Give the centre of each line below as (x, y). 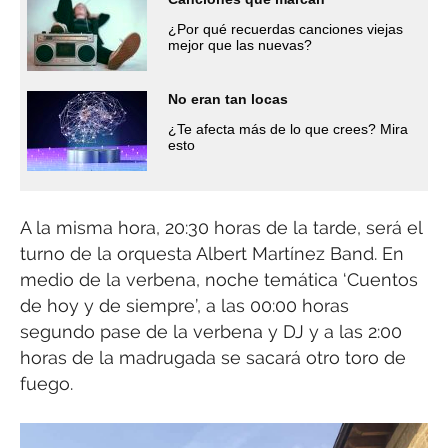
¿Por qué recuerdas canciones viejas (285, 28)
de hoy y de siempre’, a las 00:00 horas (184, 305)
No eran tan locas (228, 98)
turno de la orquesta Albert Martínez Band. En (212, 253)
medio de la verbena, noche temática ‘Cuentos (219, 279)
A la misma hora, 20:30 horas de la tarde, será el (221, 227)
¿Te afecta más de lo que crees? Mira (288, 128)
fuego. (46, 383)
